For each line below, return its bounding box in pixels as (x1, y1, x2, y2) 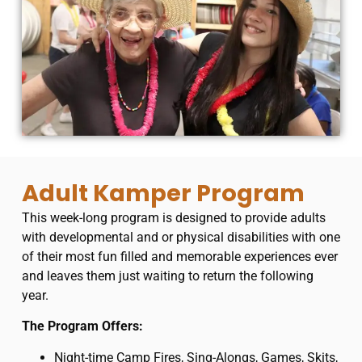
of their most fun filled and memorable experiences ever (21, 248, 338, 264)
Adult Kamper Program (21, 176, 305, 209)
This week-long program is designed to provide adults (21, 209, 326, 225)
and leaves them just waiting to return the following (21, 267, 314, 284)
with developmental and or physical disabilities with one (21, 229, 340, 245)
